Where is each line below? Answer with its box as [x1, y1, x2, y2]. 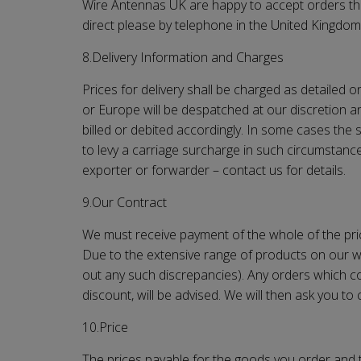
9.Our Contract [82, 193, 167, 211]
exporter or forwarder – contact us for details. [82, 160, 346, 179]
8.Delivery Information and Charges [82, 48, 284, 66]
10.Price [82, 317, 128, 336]
